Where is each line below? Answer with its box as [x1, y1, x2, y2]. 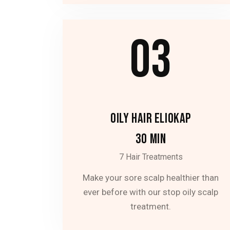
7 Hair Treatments [119, 152, 183, 162]
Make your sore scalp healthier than [83, 172, 219, 183]
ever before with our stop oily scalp [83, 187, 219, 198]
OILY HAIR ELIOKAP [110, 110, 191, 127]
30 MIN [135, 130, 166, 147]
